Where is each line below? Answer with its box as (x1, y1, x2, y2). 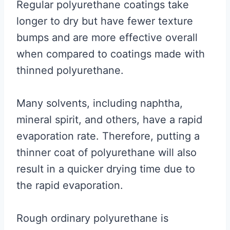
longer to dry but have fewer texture (16, 14, 193, 27)
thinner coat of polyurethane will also (16, 146, 197, 159)
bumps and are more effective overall (16, 31, 198, 44)
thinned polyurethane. (16, 64, 124, 76)
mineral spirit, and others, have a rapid (16, 113, 202, 126)
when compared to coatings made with (16, 47, 205, 60)
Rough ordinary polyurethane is (16, 212, 168, 224)
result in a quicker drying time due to (16, 162, 195, 175)
